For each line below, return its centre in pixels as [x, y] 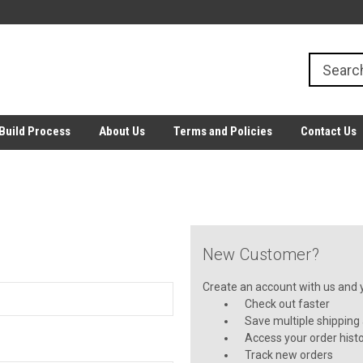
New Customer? [261, 254]
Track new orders [289, 355]
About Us [122, 131]
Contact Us [328, 131]
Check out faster [288, 304]
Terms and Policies [222, 131]
